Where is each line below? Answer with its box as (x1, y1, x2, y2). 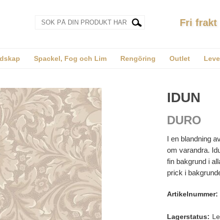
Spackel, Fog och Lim (33, 55, 107, 62)
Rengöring (120, 55, 156, 62)
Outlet (169, 55, 190, 62)
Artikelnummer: (167, 190, 218, 198)
